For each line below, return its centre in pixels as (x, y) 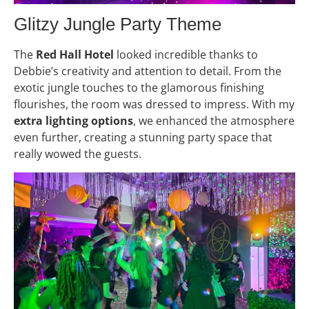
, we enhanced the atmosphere (214, 121)
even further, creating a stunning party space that (143, 138)
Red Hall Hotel (75, 55)
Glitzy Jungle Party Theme (118, 24)
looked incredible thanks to (186, 55)
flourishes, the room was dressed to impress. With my (154, 104)
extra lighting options (73, 121)
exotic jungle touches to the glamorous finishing (139, 88)
